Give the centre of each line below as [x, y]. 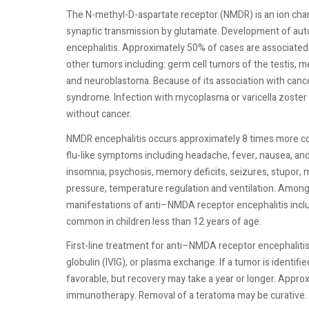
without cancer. [99, 114]
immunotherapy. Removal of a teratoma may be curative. [187, 296]
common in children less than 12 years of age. [164, 221]
